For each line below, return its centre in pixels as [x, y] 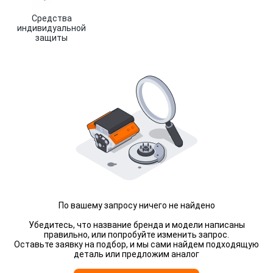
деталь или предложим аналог [136, 254]
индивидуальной [52, 28]
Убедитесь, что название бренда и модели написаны [136, 225]
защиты [52, 38]
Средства [51, 18]
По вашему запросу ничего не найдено [136, 205]
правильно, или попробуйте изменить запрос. [136, 235]
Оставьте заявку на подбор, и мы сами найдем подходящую [136, 244]
